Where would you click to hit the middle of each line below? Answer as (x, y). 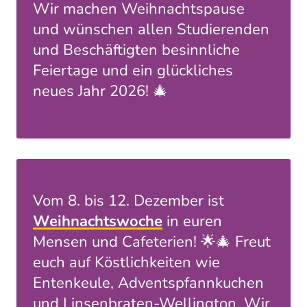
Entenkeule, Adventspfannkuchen (148, 283)
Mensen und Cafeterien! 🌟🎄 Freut (152, 242)
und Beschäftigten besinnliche (136, 50)
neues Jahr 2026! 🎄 (100, 91)
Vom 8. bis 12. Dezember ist (128, 201)
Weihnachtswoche (98, 222)
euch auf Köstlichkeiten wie (126, 263)
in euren (192, 222)
